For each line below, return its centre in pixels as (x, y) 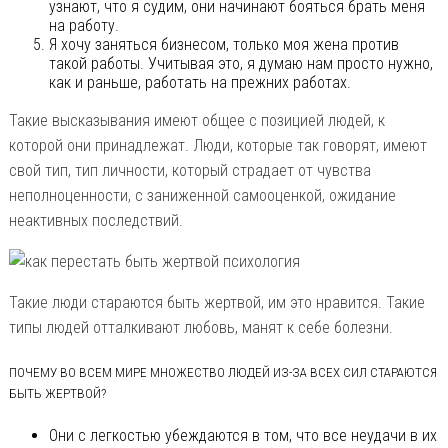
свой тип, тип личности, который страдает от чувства (189, 170)
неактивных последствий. (95, 220)
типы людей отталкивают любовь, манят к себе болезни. (200, 327)
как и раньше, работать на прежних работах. (199, 82)
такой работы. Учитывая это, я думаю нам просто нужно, (240, 63)
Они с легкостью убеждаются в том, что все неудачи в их (242, 435)
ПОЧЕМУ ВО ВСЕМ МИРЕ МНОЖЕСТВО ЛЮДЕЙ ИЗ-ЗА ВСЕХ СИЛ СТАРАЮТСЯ (222, 372)
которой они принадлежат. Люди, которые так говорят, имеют (217, 145)
